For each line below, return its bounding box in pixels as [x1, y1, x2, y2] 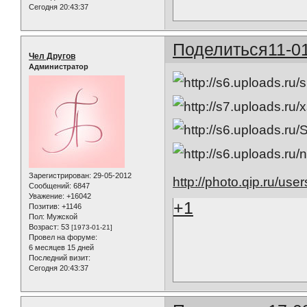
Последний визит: [29, 253, 90, 262]
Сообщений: [29, 181, 71, 190]
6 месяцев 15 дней [29, 243, 94, 251]
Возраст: [29, 222, 59, 231]
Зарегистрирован [29, 171, 89, 180]
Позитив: [29, 201, 60, 210]
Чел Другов [29, 51, 75, 62]
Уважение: [29, 191, 64, 200]
